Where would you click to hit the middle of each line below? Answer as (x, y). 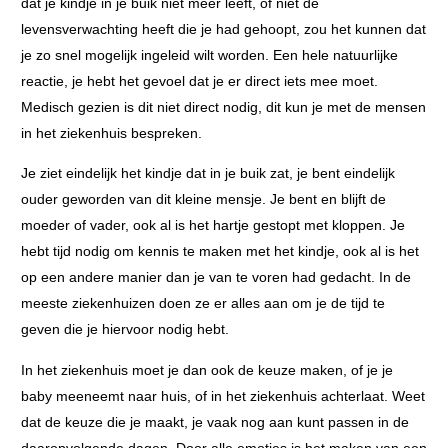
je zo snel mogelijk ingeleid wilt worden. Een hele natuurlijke (209, 54)
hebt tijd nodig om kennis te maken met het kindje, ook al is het (220, 251)
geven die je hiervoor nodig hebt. (125, 329)
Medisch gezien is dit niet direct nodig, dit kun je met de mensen (223, 106)
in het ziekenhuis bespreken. (111, 132)
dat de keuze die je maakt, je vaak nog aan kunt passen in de (215, 421)
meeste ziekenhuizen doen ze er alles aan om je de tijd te (203, 303)
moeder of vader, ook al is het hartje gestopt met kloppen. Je (213, 225)
